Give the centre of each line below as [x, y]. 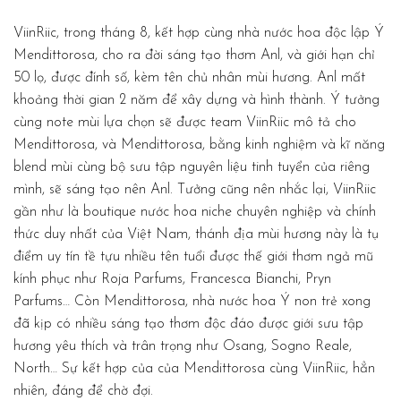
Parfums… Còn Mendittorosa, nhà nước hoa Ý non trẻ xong [192, 301]
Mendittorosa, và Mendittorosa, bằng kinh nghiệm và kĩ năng [199, 145]
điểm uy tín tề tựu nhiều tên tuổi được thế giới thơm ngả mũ [193, 256]
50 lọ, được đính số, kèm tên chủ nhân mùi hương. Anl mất [189, 77]
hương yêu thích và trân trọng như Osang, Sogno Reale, [183, 346]
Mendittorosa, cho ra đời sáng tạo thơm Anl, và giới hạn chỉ [194, 55]
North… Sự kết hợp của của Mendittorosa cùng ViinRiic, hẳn [194, 368]
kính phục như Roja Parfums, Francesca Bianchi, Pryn [172, 279]
